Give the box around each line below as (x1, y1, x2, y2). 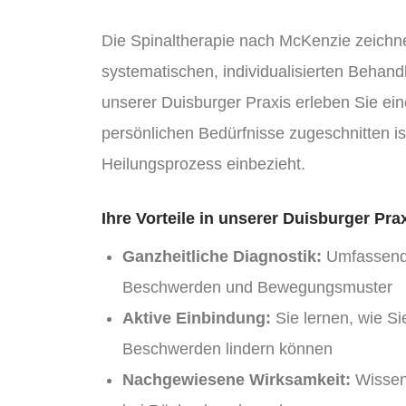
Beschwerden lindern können (121, 339, 333, 358)
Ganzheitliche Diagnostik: (121, 246, 322, 266)
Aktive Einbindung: (121, 308, 271, 327)
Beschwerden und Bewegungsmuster (121, 277, 392, 296)
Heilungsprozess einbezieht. (101, 154, 305, 173)
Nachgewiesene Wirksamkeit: (121, 370, 351, 389)
